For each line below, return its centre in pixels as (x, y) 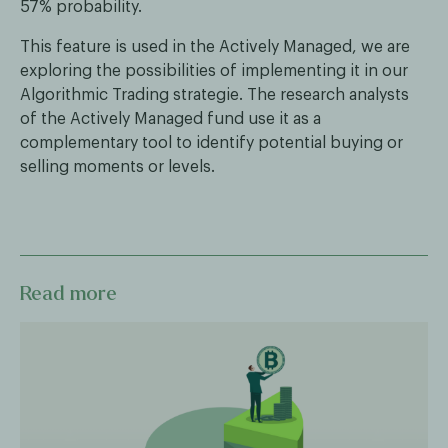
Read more (68, 293)
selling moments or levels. (117, 167)
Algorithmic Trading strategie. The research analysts (214, 95)
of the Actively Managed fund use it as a (170, 119)
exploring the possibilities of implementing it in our (214, 71)
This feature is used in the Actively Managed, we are (215, 47)
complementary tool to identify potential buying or (211, 143)
